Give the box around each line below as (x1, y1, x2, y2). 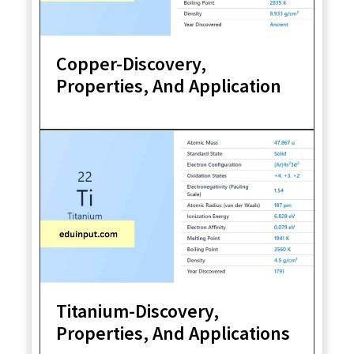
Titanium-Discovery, (56, 298, 219, 323)
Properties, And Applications (56, 320, 290, 345)
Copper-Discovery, (56, 51, 206, 77)
